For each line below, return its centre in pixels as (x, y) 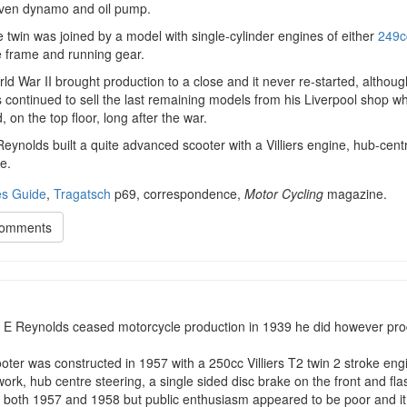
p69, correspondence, (178, 194)
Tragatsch (82, 194)
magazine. (355, 194)
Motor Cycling (284, 194)
